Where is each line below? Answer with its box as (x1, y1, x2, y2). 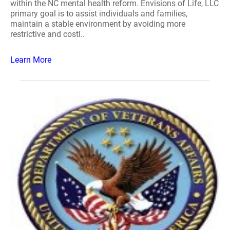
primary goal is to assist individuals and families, (10, 9, 187, 18)
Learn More (10, 55, 51, 65)
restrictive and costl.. (10, 29, 85, 39)
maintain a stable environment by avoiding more (10, 19, 185, 29)
